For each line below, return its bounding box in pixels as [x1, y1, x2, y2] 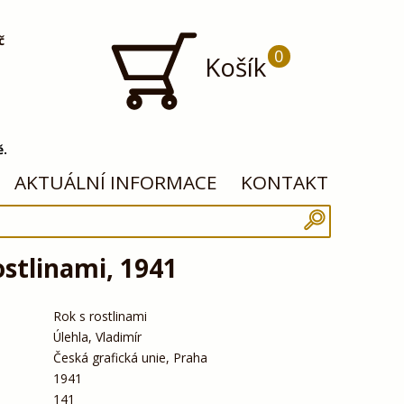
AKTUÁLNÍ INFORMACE [14, 170, 218, 196]
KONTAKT [241, 170, 329, 196]
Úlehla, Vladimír [52, 327, 142, 345]
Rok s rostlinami [52, 307, 147, 325]
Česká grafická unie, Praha [52, 348, 207, 366]
